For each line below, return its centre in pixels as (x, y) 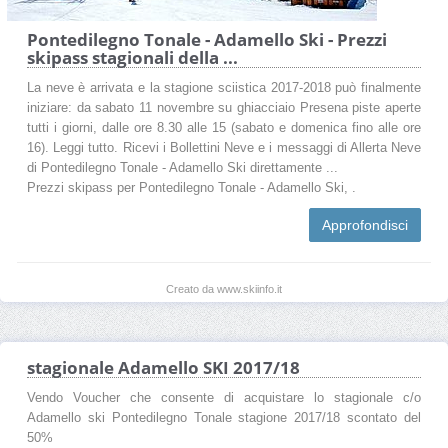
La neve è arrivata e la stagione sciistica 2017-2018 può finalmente (224, 87)
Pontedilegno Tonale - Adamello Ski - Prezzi (207, 39)
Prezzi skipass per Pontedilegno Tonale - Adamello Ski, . (191, 187)
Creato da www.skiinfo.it (224, 288)
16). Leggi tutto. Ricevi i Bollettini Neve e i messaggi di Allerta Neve (224, 147)
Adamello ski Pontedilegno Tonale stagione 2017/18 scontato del (224, 417)
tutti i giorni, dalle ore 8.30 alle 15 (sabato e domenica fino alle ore (224, 127)
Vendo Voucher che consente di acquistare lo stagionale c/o (224, 397)
